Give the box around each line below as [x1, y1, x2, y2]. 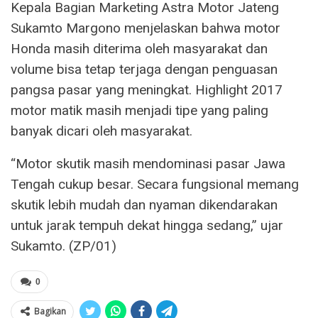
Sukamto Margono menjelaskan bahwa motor [11, 19, 280, 36]
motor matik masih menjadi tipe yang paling [11, 102, 268, 119]
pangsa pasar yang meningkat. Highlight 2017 [11, 81, 283, 98]
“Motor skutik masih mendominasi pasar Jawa [11, 155, 285, 172]
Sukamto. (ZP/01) [11, 237, 116, 254]
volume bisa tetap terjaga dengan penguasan [11, 60, 278, 77]
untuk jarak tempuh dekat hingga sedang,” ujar [11, 216, 283, 234]
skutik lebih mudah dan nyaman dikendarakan [11, 196, 278, 213]
